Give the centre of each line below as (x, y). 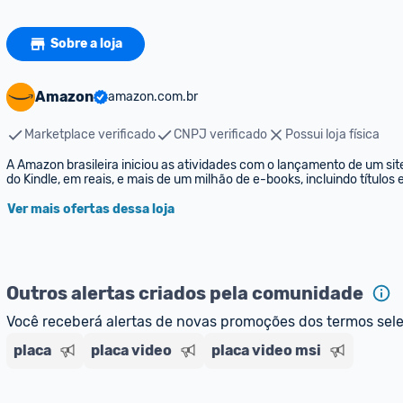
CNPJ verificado (220, 134)
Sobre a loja (86, 44)
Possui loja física (332, 134)
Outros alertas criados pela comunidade (185, 293)
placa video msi (266, 350)
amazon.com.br (153, 97)
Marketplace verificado (90, 134)
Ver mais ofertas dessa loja (91, 209)
